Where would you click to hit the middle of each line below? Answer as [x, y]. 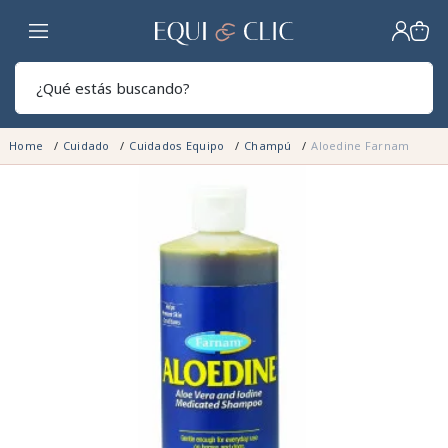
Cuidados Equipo [178, 146]
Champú [270, 146]
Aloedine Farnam [360, 146]
